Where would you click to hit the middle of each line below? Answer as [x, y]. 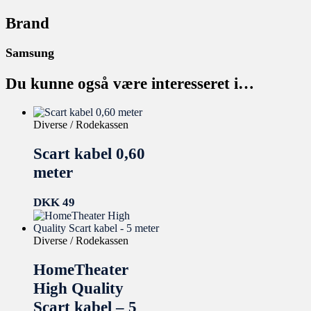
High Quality [78, 288]
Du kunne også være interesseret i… [130, 83]
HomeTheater [81, 269]
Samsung [30, 53]
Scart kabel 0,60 [89, 154]
